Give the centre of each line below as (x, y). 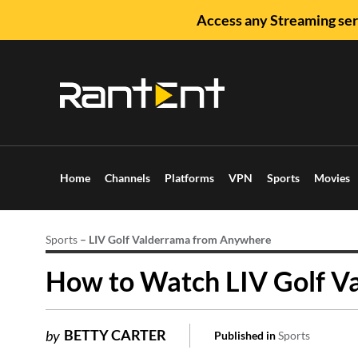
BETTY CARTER (115, 334)
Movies (332, 178)
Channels (127, 178)
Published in (245, 335)
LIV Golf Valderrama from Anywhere (180, 239)
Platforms (189, 178)
